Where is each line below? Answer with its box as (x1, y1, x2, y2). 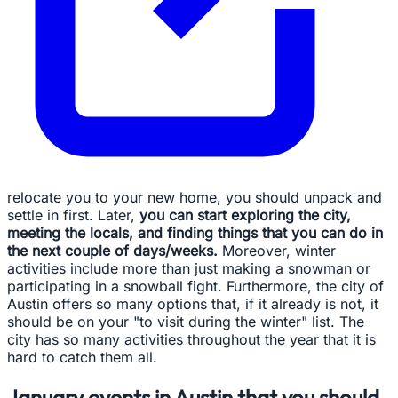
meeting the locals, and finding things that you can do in (7, 223, 383, 242)
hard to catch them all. (7, 347, 157, 366)
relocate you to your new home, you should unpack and (7, 187, 382, 206)
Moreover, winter (218, 241, 336, 259)
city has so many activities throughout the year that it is (7, 330, 376, 348)
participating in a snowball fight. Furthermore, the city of (7, 276, 384, 295)
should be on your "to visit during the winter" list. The (7, 312, 364, 330)
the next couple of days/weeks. (7, 241, 218, 259)
